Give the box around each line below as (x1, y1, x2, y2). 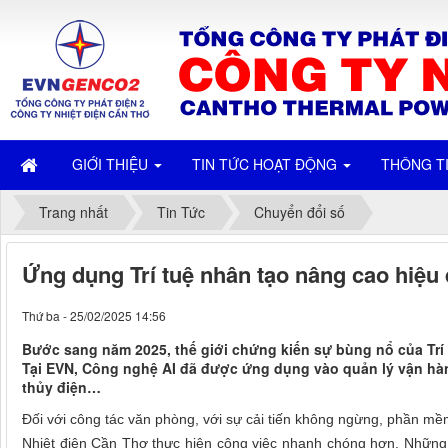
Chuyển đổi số (254, 202, 345, 223)
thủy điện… (22, 377, 101, 398)
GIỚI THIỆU (72, 154, 152, 174)
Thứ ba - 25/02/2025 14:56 (22, 307, 166, 325)
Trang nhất (39, 202, 108, 223)
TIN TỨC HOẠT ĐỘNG (192, 154, 341, 174)
